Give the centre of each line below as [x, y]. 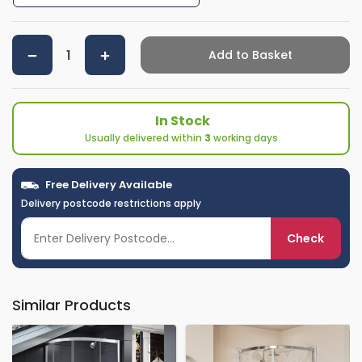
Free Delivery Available [107, 185]
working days [244, 138]
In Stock [183, 121]
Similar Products [72, 305]
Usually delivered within [144, 138]
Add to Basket [248, 55]
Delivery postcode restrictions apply [111, 204]
